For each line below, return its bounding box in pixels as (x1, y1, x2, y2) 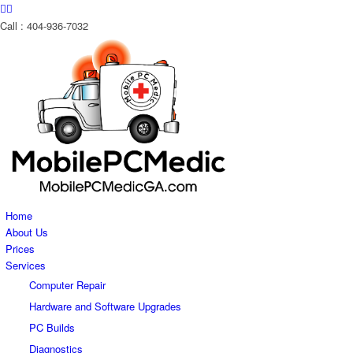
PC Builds (29, 319, 75, 335)
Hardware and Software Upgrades (29, 298, 181, 314)
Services (6, 257, 46, 273)
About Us (6, 224, 48, 240)
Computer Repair (29, 277, 106, 292)
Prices (6, 240, 35, 256)
